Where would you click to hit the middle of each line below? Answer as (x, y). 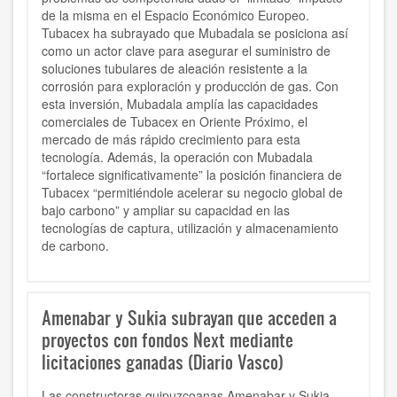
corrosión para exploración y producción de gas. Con (190, 86)
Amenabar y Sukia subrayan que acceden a (189, 318)
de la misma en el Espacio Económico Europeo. (175, 16)
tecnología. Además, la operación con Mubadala (177, 157)
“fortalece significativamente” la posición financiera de (192, 175)
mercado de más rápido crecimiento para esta (171, 140)
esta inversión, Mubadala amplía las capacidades (180, 104)
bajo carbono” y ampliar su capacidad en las (166, 210)
